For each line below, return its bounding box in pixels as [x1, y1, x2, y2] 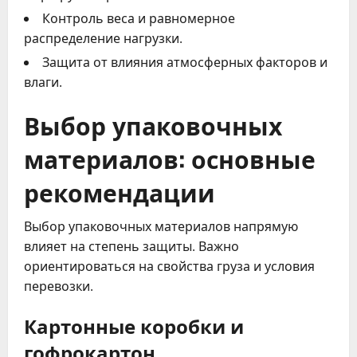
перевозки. [24, 277, 93, 295]
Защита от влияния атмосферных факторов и [42, 53, 328, 71]
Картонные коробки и [24, 310, 244, 339]
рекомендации [24, 173, 215, 210]
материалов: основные [24, 139, 316, 176]
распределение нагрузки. [24, 29, 182, 47]
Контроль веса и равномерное [42, 9, 235, 27]
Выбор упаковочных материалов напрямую [24, 217, 298, 235]
